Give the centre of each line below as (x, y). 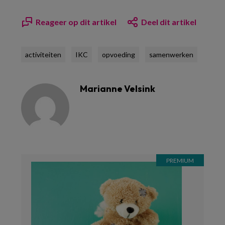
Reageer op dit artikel (76, 22)
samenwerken (171, 54)
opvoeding (119, 54)
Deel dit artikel (169, 22)
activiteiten (43, 54)
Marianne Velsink (118, 89)
